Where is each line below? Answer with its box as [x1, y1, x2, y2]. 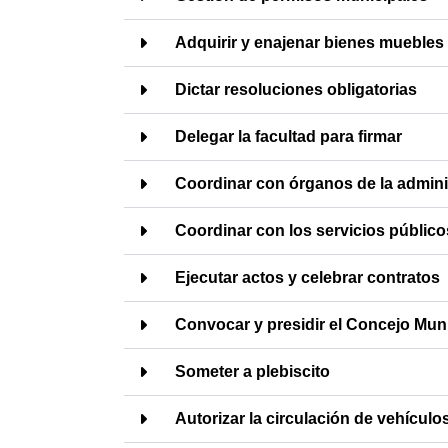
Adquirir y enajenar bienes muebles [175, 34, 444, 51]
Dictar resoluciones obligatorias [175, 81, 417, 98]
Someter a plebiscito [175, 363, 330, 380]
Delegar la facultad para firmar [175, 128, 402, 145]
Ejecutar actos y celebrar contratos [175, 269, 440, 286]
